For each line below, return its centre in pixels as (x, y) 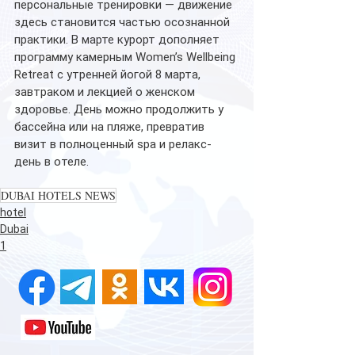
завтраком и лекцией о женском (106, 92)
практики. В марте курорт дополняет (118, 39)
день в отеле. (52, 161)
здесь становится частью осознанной (124, 22)
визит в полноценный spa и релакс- (113, 144)
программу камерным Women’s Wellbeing (126, 57)
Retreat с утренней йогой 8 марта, (109, 74)
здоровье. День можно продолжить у (120, 109)
